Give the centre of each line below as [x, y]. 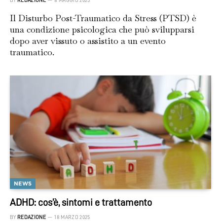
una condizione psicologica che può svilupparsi [102, 30]
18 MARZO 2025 [72, 217]
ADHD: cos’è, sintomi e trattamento [81, 202]
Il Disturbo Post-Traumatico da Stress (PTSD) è [103, 18]
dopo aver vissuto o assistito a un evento [88, 41]
